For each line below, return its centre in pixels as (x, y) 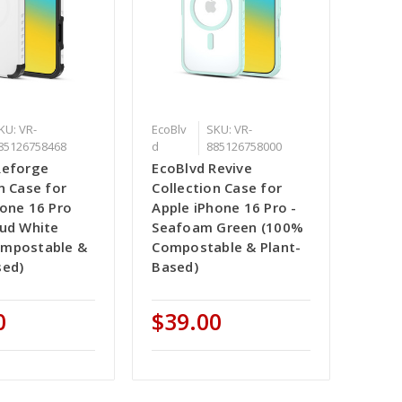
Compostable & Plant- (227, 247)
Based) (175, 267)
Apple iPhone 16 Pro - (224, 208)
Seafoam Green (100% (228, 227)
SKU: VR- (229, 130)
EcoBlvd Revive (202, 168)
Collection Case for (217, 188)
